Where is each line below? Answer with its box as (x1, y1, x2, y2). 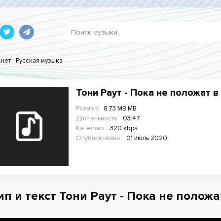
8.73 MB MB (104, 105, 137, 112)
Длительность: (76, 114, 118, 122)
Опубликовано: (76, 134, 122, 142)
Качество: (76, 124, 106, 132)
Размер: (76, 105, 99, 112)
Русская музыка (16, 57, 63, 65)
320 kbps (110, 124, 138, 132)
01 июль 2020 (126, 134, 167, 142)
